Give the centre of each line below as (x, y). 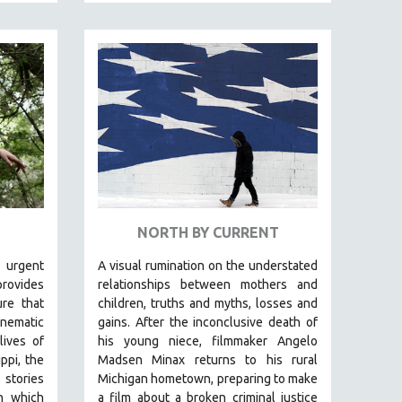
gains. (117, 322)
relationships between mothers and (208, 284)
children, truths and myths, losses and (208, 303)
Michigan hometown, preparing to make (208, 378)
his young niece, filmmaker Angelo (208, 341)
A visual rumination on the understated (208, 265)
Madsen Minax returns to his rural (208, 359)
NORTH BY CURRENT (208, 232)
